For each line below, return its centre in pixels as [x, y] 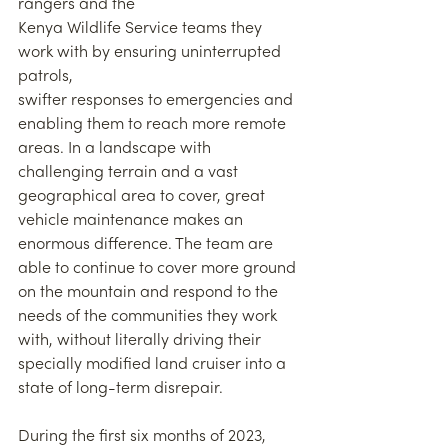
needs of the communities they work [149, 317]
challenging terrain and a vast [130, 173]
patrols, [45, 77]
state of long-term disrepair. [120, 389]
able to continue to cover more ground [159, 269]
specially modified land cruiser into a [154, 365]
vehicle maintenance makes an [132, 221]
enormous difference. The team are [147, 245]
